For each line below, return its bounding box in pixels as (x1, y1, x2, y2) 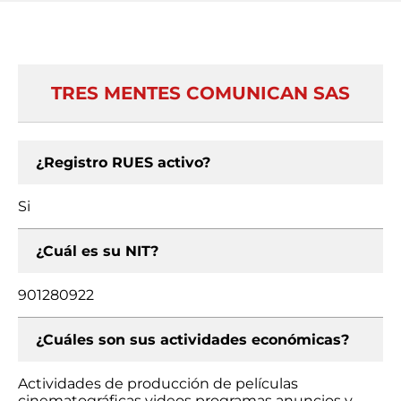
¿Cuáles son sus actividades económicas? (36, 331, 349, 348)
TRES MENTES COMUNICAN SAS (51, 82, 350, 104)
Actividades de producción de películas (18, 375, 298, 392)
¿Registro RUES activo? (36, 154, 210, 171)
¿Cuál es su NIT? (36, 243, 158, 260)
